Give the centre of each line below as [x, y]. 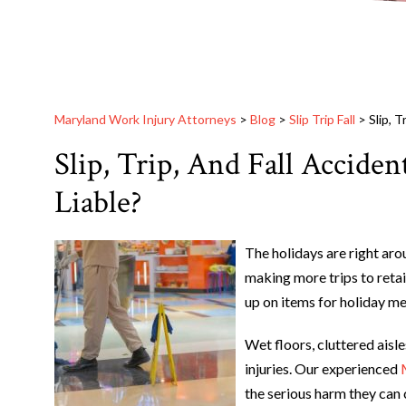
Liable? [98, 202]
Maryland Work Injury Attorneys [145, 119]
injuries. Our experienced [323, 368]
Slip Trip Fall [322, 119]
